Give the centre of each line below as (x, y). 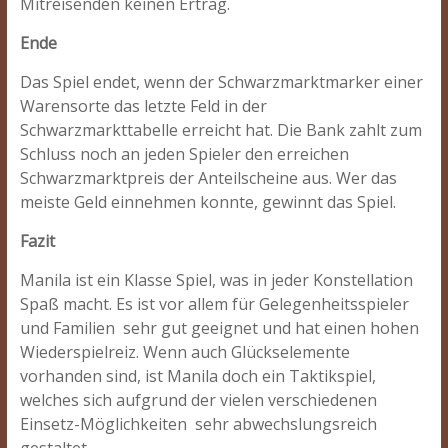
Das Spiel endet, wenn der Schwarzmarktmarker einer (221, 82)
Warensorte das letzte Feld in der (143, 106)
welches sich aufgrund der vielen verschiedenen (198, 400)
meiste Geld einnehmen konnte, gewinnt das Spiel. (207, 202)
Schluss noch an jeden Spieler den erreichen (184, 154)
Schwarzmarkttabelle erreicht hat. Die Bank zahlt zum (220, 130)
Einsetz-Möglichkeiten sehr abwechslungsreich (198, 424)
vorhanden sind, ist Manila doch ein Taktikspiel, (197, 376)
